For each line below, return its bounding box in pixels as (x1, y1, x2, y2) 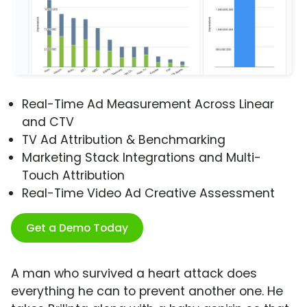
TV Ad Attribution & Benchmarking (22, 132, 225, 149)
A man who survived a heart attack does (11, 265, 257, 282)
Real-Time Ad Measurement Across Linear (22, 96, 274, 113)
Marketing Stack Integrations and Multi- (22, 149, 261, 167)
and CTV (22, 114, 74, 131)
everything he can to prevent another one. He (11, 283, 283, 300)
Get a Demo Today (26, 220, 128, 236)
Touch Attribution (22, 167, 125, 184)
